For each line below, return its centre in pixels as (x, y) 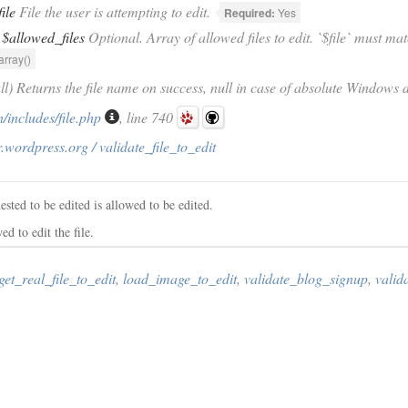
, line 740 (148, 117)
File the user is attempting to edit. (113, 11)
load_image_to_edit (180, 278)
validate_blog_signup (306, 278)
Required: (250, 13)
